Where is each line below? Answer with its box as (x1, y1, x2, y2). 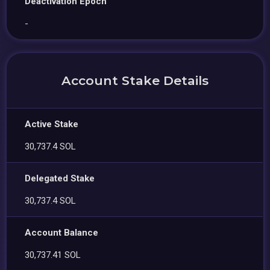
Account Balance (25, 227, 99, 238)
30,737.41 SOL (25, 249, 81, 260)
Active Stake (25, 118, 79, 130)
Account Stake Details (61, 72, 209, 88)
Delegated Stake (25, 172, 95, 184)
